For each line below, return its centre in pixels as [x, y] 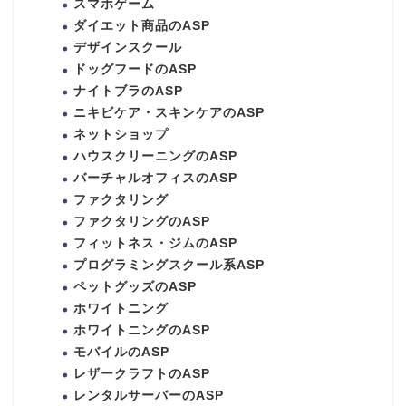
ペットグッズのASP [135, 286]
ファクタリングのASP [142, 221]
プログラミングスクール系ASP [169, 265]
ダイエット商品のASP [142, 25]
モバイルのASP [121, 352]
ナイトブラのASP [128, 91]
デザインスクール [128, 47]
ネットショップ [121, 134]
